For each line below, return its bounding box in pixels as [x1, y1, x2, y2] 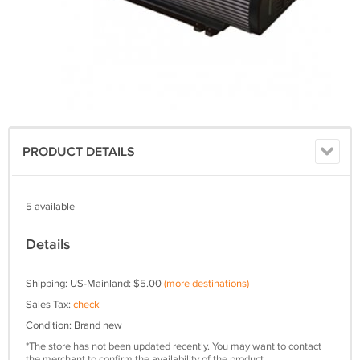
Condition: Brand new [26, 319, 122, 332]
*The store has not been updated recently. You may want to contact [26, 340, 321, 353]
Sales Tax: [26, 298, 73, 311]
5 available [26, 200, 75, 213]
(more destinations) [164, 277, 249, 290]
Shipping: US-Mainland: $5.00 [26, 277, 164, 290]
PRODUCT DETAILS [22, 145, 135, 160]
